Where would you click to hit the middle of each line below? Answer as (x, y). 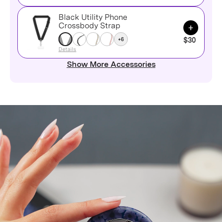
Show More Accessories (111, 64)
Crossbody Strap (89, 26)
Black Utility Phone (93, 17)
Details (67, 49)
